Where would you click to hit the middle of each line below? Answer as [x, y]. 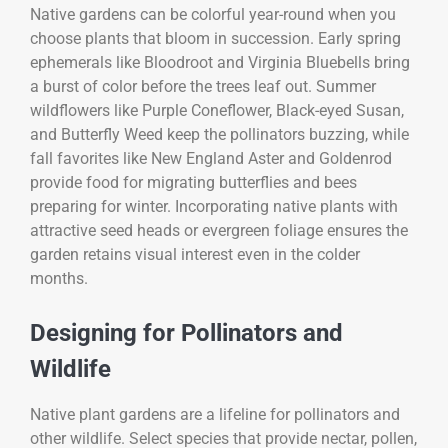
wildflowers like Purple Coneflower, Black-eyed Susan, [217, 111]
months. [59, 279]
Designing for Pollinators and [186, 333]
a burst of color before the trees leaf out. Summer [203, 87]
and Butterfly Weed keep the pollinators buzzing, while [219, 135]
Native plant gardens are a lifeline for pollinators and [215, 415]
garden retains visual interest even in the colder [195, 255]
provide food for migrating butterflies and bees [193, 183]
